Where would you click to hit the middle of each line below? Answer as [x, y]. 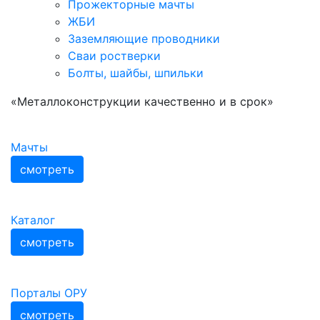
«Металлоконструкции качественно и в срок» [142, 101]
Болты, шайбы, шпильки [136, 72]
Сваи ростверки [114, 55]
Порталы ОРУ [49, 292]
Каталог [33, 220]
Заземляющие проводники [144, 38]
